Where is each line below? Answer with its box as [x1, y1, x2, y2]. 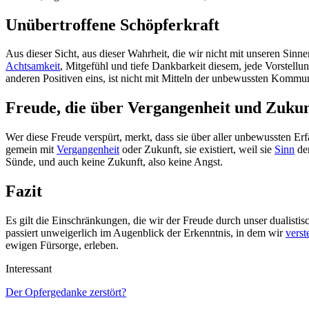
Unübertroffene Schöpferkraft [6, 15, 219, 34]
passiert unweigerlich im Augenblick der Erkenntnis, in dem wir [6, 227, 286, 239]
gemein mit [6, 143, 57, 156]
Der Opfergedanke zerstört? [6, 286, 126, 299]
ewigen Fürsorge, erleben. [6, 239, 119, 252]
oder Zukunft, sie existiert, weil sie [119, 143, 275, 156]
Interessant [6, 263, 52, 275]
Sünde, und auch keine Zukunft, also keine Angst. [6, 156, 223, 168]
